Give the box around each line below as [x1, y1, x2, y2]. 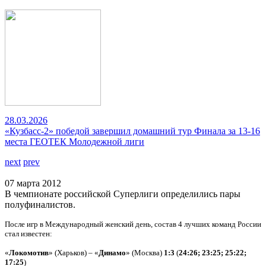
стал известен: [5, 229, 52, 238]
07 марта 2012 [5, 178, 61, 188]
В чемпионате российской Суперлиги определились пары [5, 189, 240, 199]
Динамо [99, 248, 126, 257]
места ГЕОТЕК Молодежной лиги [5, 137, 144, 147]
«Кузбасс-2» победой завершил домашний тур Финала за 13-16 [5, 126, 260, 136]
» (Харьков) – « [49, 248, 99, 257]
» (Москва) [126, 248, 164, 257]
